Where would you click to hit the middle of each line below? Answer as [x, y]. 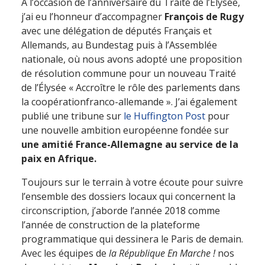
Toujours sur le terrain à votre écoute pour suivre [132, 182]
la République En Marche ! [162, 253]
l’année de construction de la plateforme [111, 225]
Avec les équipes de [65, 253]
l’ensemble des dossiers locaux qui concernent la [128, 196]
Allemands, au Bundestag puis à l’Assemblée [119, 45]
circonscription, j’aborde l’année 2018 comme [121, 211]
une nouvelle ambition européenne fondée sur [125, 130]
